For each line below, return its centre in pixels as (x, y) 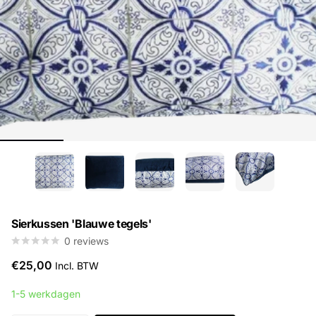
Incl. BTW (77, 265)
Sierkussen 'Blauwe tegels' (81, 223)
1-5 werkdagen (46, 293)
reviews (91, 240)
